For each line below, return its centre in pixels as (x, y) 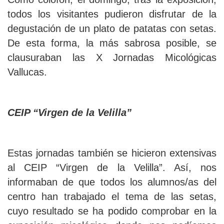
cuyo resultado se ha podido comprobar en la (112, 211)
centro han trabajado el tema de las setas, (112, 197)
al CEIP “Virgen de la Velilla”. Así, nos (112, 168)
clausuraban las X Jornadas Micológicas (112, 58)
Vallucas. (27, 72)
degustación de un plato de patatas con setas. (112, 29)
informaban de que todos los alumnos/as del (112, 182)
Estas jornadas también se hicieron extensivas (112, 153)
